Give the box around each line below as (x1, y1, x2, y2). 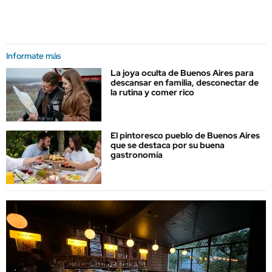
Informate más (6, 50, 61, 61)
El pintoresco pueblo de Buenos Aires (110, 130, 260, 141)
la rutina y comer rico (110, 86, 194, 98)
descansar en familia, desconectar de (110, 76, 259, 88)
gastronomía (110, 149, 163, 161)
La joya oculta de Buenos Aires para (110, 67, 254, 78)
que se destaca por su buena (110, 140, 225, 151)
